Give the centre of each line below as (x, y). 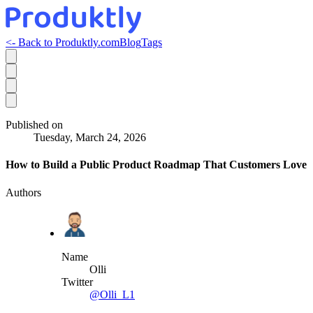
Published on (34, 125)
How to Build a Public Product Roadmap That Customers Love (156, 165)
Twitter (77, 282)
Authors (23, 192)
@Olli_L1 (112, 294)
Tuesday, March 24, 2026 (90, 137)
